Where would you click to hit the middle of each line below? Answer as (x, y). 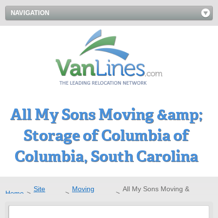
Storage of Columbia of (106, 135)
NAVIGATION (30, 13)
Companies (90, 197)
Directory (47, 197)
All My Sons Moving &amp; (106, 114)
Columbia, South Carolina (106, 156)
